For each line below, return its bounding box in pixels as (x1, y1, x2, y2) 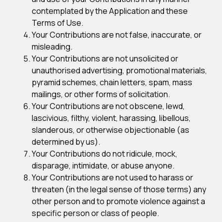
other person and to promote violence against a (32, 196, 205, 207)
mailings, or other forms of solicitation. (32, 89, 170, 100)
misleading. (32, 41, 72, 52)
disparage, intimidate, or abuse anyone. (32, 160, 174, 171)
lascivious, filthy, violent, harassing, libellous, (32, 112, 191, 123)
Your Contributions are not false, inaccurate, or (32, 29, 202, 40)
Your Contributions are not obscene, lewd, (32, 101, 185, 111)
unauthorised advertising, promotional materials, (32, 65, 207, 76)
